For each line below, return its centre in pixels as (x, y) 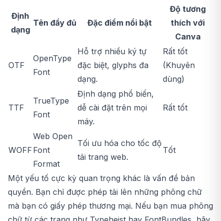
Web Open (53, 136)
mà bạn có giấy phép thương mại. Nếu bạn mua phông (110, 205)
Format (46, 164)
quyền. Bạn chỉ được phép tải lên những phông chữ (105, 192)
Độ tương (188, 9)
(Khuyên (179, 65)
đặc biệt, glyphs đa (113, 65)
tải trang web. (103, 157)
